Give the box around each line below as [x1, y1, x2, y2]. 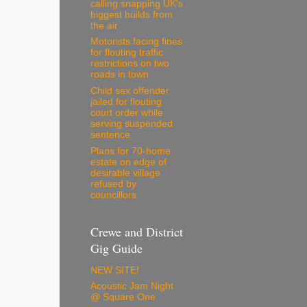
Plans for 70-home [90, 145, 171, 156]
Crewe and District [90, 223, 183, 241]
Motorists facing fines [90, 36, 182, 47]
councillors [90, 189, 136, 200]
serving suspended [90, 119, 173, 130]
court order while [90, 108, 163, 119]
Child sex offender [90, 86, 169, 97]
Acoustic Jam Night [90, 281, 173, 292]
